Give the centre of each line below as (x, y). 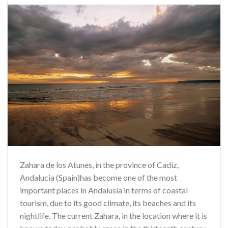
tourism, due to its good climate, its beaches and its (108, 203)
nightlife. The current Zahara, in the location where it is (113, 215)
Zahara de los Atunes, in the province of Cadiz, (99, 164)
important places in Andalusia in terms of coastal (104, 190)
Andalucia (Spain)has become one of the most (98, 177)
